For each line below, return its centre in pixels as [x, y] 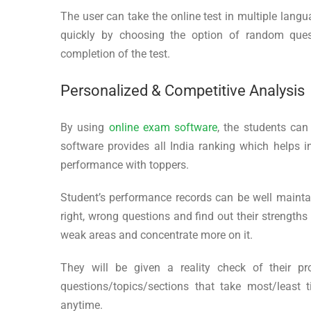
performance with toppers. [125, 165]
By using [85, 127]
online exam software [163, 127]
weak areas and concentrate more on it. [157, 235]
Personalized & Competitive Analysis [183, 90]
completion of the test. [115, 53]
